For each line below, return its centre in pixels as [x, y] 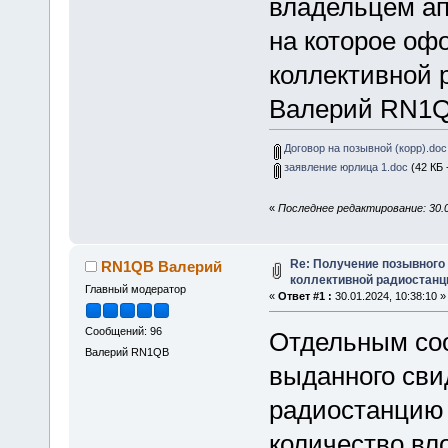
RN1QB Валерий [162, 266]
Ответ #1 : [304, 295]
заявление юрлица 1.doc [344, 166]
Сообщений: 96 [123, 331]
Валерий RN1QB [126, 352]
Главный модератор [135, 288]
